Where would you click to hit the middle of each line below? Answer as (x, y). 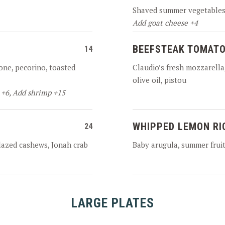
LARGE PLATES (113, 203)
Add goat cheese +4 (165, 23)
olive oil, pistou (159, 80)
